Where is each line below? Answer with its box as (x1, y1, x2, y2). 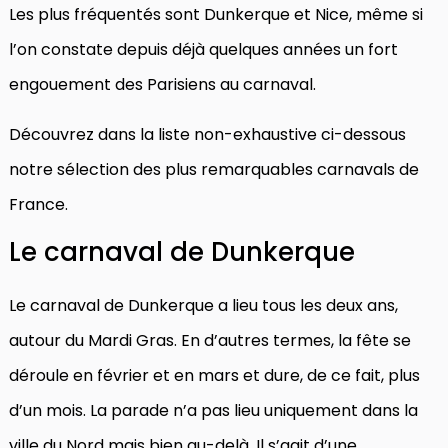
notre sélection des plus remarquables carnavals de (9, 157, 419, 181)
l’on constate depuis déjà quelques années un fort (9, 37, 398, 61)
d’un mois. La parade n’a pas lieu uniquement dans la (9, 398, 418, 422)
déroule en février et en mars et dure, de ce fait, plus (9, 363, 420, 387)
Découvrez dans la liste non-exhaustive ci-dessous (9, 122, 406, 146)
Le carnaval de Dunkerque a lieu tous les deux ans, (9, 293, 398, 317)
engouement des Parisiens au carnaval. (9, 72, 316, 96)
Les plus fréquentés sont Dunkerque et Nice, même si (9, 2, 423, 26)
